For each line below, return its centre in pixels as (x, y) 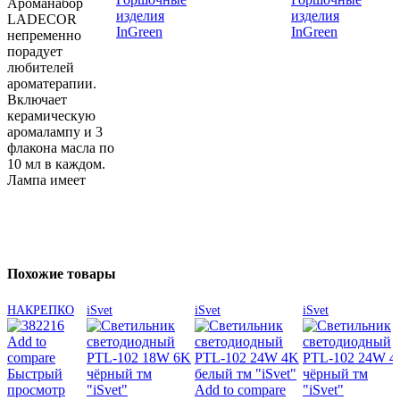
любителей (41, 68)
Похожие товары (62, 274)
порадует (35, 52)
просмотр (36, 389)
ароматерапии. (52, 84)
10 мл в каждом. (56, 164)
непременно (44, 36)
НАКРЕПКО (41, 310)
